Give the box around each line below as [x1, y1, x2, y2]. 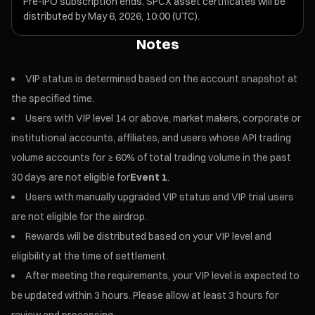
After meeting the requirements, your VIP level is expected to [25, 269, 300, 283]
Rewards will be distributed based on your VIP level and [25, 230, 271, 243]
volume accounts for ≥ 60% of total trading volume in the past [11, 151, 291, 165]
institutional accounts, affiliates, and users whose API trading [11, 131, 291, 145]
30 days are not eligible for [11, 171, 130, 184]
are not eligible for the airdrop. [11, 210, 147, 224]
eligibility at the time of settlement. [11, 250, 168, 263]
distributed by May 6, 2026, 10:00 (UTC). [23, 10, 200, 23]
